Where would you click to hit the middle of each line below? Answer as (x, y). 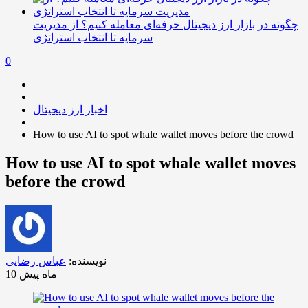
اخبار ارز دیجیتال (70, 109)
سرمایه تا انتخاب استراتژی (93, 37)
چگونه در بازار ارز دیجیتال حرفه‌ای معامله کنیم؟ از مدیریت (166, 24)
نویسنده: (86, 261)
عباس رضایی (36, 261)
